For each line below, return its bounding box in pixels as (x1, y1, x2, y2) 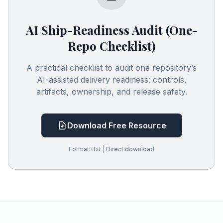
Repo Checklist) (68, 37, 155, 54)
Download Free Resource (67, 120, 166, 130)
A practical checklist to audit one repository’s (26, 62, 197, 73)
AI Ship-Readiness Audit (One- (25, 21, 198, 38)
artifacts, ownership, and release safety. (36, 86, 187, 97)
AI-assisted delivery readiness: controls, (36, 74, 187, 85)
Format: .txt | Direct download (69, 145, 154, 153)
